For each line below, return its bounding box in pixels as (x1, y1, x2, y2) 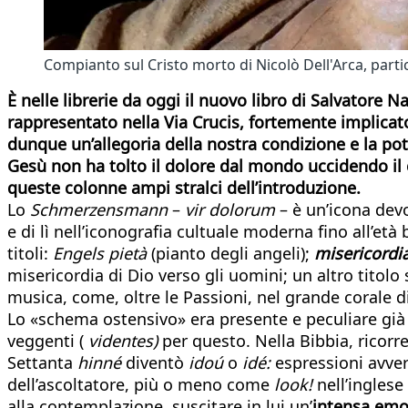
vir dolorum (185, 198, 275, 220)
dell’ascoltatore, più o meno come (7, 372, 274, 395)
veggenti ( (7, 329, 88, 352)
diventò (121, 351, 189, 373)
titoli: (7, 241, 53, 264)
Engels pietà (53, 241, 147, 264)
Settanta (7, 351, 77, 373)
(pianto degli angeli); (147, 241, 310, 264)
